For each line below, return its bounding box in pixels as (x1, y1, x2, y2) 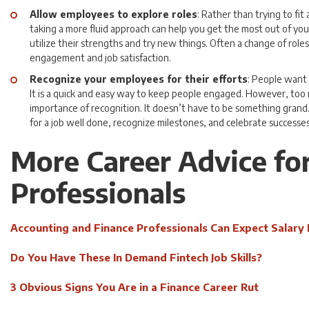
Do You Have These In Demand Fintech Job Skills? (10, 251, 262, 263)
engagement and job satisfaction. (30, 52, 171, 63)
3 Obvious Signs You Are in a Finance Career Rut (10, 281, 259, 293)
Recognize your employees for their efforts (30, 73, 248, 85)
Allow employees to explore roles (30, 8, 197, 20)
